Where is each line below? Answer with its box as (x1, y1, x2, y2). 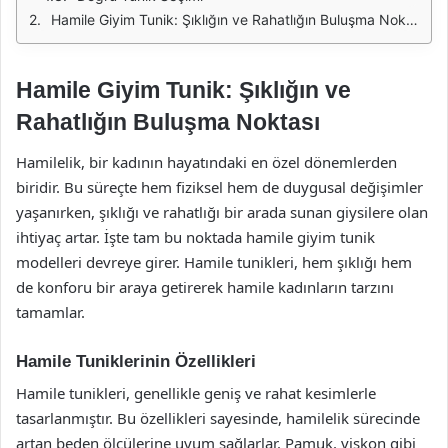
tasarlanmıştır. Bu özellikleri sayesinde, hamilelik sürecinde (16, 408, 420, 428)
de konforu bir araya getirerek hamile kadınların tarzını (16, 276, 394, 297)
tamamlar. (16, 301, 85, 322)
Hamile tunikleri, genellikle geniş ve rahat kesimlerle (16, 383, 376, 403)
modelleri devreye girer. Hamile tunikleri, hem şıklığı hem (16, 251, 412, 272)
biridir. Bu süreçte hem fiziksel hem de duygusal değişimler (16, 176, 423, 197)
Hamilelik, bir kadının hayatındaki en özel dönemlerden (16, 151, 397, 172)
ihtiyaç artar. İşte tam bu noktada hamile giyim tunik (16, 226, 375, 247)
